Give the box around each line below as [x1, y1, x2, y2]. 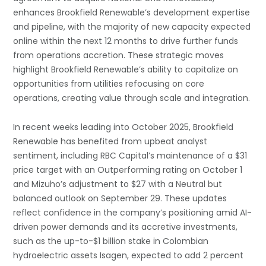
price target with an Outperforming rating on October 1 [13, 164, 243, 176]
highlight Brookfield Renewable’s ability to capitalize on [13, 64, 239, 75]
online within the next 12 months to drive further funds [13, 35, 239, 47]
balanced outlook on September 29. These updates [13, 192, 227, 204]
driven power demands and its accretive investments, [13, 221, 238, 233]
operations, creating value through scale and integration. [13, 92, 251, 104]
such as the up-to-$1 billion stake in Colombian [13, 235, 209, 247]
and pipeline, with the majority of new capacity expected [13, 21, 251, 33]
